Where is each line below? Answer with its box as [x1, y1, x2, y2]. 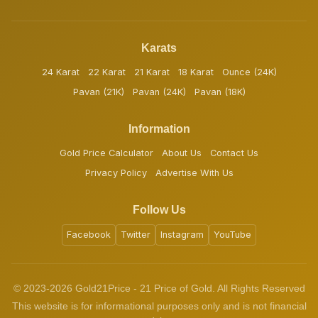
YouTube [214, 229, 251, 240]
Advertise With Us [155, 167, 234, 178]
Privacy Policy [84, 167, 147, 178]
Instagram [160, 229, 204, 240]
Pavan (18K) [194, 86, 246, 97]
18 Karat [177, 66, 214, 77]
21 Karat [133, 66, 170, 77]
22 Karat [87, 66, 126, 77]
